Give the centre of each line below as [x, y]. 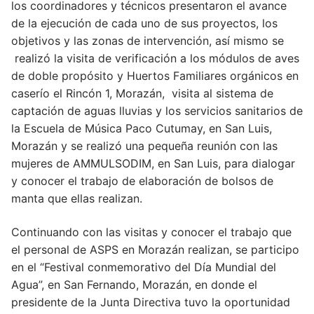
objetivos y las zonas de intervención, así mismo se [148, 41]
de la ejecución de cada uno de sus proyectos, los [144, 23]
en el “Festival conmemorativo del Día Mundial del [144, 267]
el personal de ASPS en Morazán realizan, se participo [155, 250]
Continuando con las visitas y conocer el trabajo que [151, 232]
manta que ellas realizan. [77, 199]
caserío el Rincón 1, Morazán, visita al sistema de [142, 94]
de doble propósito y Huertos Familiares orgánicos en [155, 76]
